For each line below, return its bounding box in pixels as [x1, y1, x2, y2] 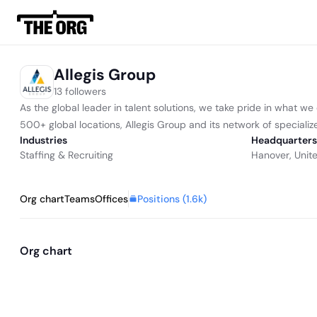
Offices [95, 192, 128, 205]
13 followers [54, 84, 106, 98]
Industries [20, 134, 67, 146]
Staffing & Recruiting [20, 149, 113, 161]
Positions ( [137, 192, 186, 205]
